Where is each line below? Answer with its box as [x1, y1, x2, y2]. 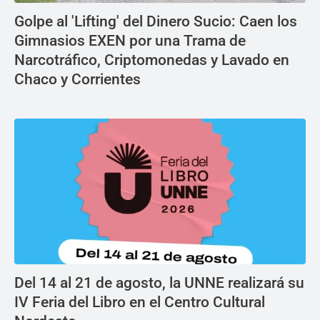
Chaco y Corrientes [14, 70, 141, 88]
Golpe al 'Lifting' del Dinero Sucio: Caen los [14, 12, 297, 30]
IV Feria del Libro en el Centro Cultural [14, 293, 265, 311]
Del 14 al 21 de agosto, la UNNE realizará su [14, 274, 304, 291]
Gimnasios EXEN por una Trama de [14, 31, 246, 49]
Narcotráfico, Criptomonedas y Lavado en [14, 51, 289, 69]
